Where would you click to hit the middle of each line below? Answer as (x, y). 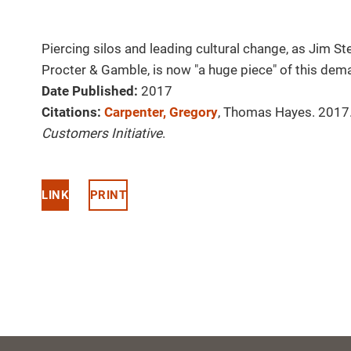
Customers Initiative (102, 134)
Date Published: (90, 91)
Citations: (71, 112)
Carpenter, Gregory (161, 112)
